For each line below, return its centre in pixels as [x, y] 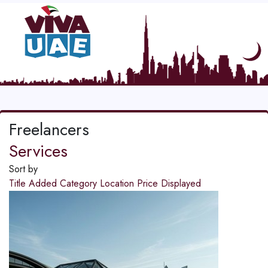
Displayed [181, 184]
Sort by [23, 169]
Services [38, 151]
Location [118, 184]
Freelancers [49, 130]
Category [80, 184]
